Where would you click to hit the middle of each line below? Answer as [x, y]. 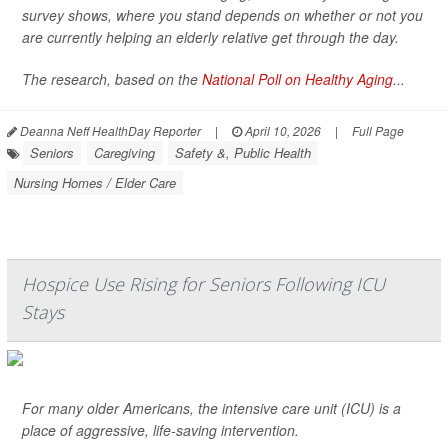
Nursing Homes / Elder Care [95, 182]
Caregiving [124, 152]
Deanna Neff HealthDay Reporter [109, 130]
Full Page [378, 130]
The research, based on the [112, 79]
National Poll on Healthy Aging [297, 79]
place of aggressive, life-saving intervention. [160, 430]
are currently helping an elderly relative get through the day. [210, 37]
